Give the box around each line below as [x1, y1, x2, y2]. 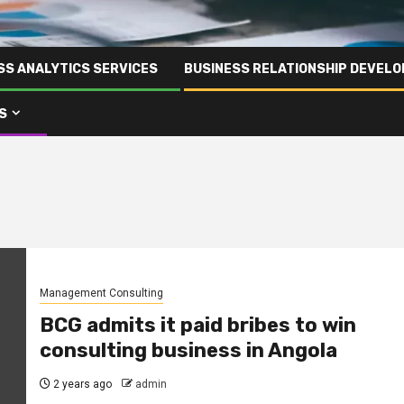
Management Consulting [39, 287, 163, 300]
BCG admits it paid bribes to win [39, 313, 356, 338]
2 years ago [50, 378, 112, 391]
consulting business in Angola [39, 338, 337, 363]
